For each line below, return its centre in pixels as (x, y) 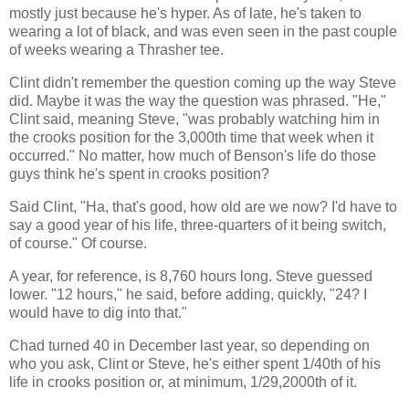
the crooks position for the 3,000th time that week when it (191, 138)
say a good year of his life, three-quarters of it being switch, (198, 225)
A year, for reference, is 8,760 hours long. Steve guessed (191, 276)
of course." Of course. (78, 244)
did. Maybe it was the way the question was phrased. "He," (198, 101)
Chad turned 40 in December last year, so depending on (189, 345)
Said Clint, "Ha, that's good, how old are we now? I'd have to (203, 207)
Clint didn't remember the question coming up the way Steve (203, 83)
